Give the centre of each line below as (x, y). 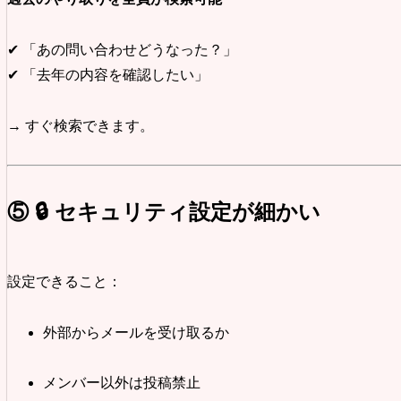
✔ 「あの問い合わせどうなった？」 (122, 50)
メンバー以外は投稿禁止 (122, 383)
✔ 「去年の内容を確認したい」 (108, 75)
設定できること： (64, 281)
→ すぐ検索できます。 (81, 126)
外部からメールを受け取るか (136, 332)
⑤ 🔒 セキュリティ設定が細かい (164, 211)
